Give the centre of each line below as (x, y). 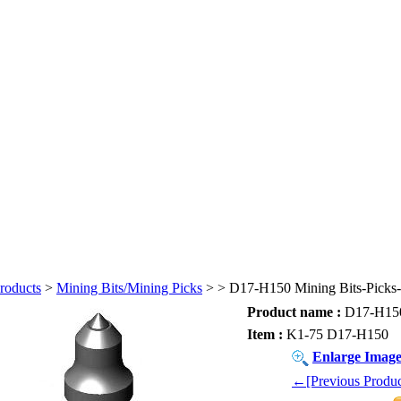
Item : (265, 334)
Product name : (294, 312)
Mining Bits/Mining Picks (129, 288)
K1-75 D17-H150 (336, 334)
